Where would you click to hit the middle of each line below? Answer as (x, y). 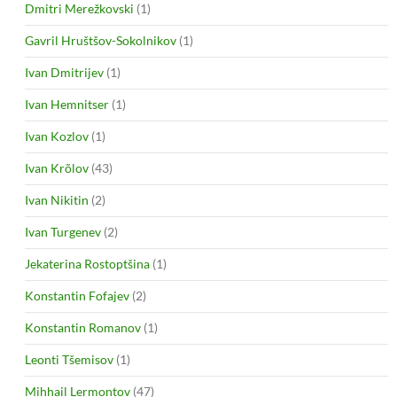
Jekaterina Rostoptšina (87, 263)
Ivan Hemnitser (67, 104)
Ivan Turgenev (63, 231)
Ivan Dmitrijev (64, 72)
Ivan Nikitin (57, 199)
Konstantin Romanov (83, 327)
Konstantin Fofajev (77, 295)
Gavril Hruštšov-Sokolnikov (101, 40)
